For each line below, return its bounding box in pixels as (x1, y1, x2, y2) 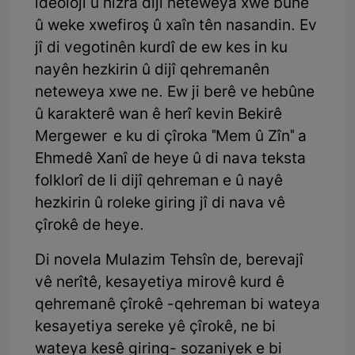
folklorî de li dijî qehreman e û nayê (35, 171, 283, 192)
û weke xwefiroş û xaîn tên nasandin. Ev (35, 16, 317, 36)
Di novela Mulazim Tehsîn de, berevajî (35, 250, 303, 271)
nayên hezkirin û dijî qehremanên (35, 60, 269, 81)
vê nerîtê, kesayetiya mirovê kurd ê (35, 273, 284, 293)
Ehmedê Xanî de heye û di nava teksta (35, 149, 306, 170)
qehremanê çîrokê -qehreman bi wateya (35, 295, 320, 315)
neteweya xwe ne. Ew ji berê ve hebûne (35, 82, 315, 103)
